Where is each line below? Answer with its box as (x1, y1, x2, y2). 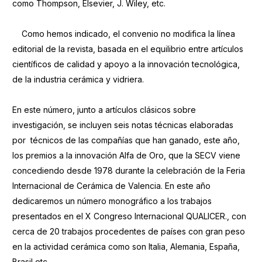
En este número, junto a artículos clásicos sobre (12, 105, 196, 115)
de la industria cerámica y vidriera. (12, 74, 144, 84)
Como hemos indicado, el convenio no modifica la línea (12, 29, 235, 39)
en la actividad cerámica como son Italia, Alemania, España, (12, 242, 240, 251)
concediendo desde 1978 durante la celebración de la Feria (12, 166, 247, 175)
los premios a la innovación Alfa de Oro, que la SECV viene (12, 150, 240, 160)
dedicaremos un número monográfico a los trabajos (12, 196, 212, 206)
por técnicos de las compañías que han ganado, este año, (12, 135, 240, 145)
